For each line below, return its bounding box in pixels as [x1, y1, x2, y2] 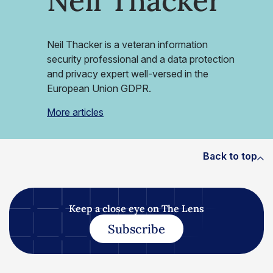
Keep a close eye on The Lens [69, 202, 204, 214]
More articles [47, 106, 104, 118]
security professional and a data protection [47, 53, 235, 65]
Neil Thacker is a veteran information [47, 38, 208, 51]
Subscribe [108, 221, 165, 236]
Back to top [203, 150, 257, 162]
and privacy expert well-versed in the [47, 68, 208, 80]
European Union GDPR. [47, 82, 151, 94]
